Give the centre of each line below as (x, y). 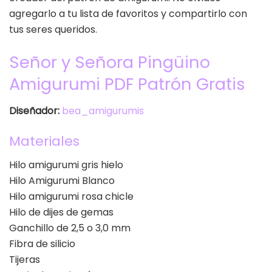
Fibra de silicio (42, 243)
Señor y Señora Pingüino (110, 62)
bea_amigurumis (103, 111)
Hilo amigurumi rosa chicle (71, 196)
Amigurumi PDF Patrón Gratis (127, 84)
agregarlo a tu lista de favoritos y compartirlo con (128, 14)
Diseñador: (34, 111)
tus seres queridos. (53, 30)
